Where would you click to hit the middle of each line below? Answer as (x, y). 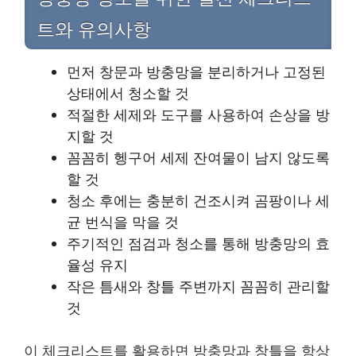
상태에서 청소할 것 (128, 93)
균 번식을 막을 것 (123, 221)
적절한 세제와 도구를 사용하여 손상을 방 (198, 114)
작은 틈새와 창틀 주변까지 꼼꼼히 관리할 (198, 286)
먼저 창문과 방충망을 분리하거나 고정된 (196, 71)
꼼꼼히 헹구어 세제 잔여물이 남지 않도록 (198, 157)
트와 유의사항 (94, 29)
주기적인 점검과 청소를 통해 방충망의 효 (198, 243)
